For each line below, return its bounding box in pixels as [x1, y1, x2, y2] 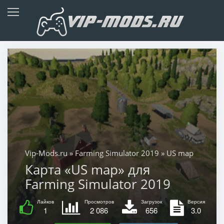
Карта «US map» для [24, 160, 150, 178]
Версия [187, 197, 205, 205]
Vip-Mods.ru [24, 147, 67, 158]
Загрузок [140, 197, 162, 205]
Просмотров [84, 197, 114, 205]
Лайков [36, 197, 54, 205]
